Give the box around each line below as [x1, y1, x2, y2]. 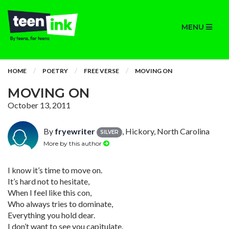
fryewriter [55, 126, 95, 136]
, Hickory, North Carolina [122, 126, 210, 136]
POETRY [42, 67, 68, 75]
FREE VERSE [84, 67, 119, 75]
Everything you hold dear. [8, 210, 95, 220]
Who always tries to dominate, [8, 199, 113, 209]
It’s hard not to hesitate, [8, 176, 89, 186]
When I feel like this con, [8, 188, 91, 197]
